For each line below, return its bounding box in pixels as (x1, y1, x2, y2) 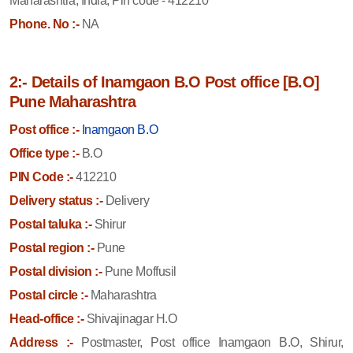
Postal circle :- (9, 288, 88, 302)
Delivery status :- (9, 193, 103, 207)
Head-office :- (9, 311, 84, 325)
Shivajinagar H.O (84, 311, 177, 325)
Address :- (9, 335, 82, 349)
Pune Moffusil (102, 264, 176, 278)
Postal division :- (9, 264, 102, 278)
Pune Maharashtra (9, 92, 136, 110)
